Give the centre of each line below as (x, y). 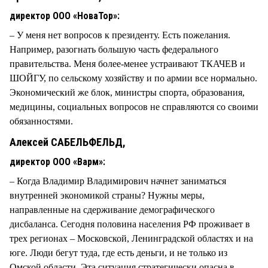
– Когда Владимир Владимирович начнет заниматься (118, 181)
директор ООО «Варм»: (57, 162)
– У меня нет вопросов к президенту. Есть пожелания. (120, 35)
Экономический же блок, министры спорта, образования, (127, 92)
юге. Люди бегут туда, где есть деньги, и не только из (118, 252)
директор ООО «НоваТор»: (65, 16)
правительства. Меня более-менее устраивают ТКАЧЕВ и (127, 63)
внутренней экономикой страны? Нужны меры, (107, 195)
